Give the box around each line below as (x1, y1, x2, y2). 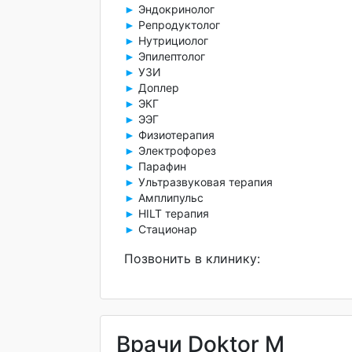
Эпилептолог (135, 49, 205, 63)
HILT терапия (135, 207, 209, 220)
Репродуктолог (135, 18, 220, 31)
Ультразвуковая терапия (135, 175, 273, 189)
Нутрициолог (135, 34, 208, 47)
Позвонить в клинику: (124, 251, 260, 266)
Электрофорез (135, 144, 216, 157)
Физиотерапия (135, 128, 214, 141)
